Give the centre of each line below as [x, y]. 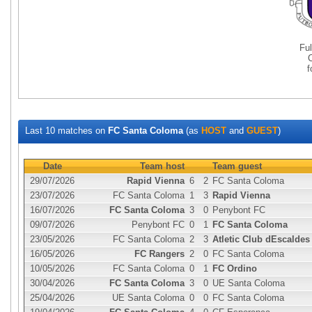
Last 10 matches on [67, 131]
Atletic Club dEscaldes [261, 239]
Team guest [237, 166]
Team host [162, 166]
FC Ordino [235, 268]
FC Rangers [159, 254]
